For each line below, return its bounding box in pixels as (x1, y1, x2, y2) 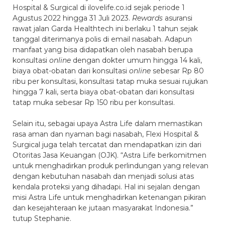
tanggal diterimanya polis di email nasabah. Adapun (13, 35, 192, 44)
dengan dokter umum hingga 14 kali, (71, 56, 202, 65)
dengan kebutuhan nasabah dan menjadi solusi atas (13, 172, 194, 181)
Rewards (132, 14, 163, 23)
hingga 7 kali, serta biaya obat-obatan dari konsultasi (13, 87, 194, 96)
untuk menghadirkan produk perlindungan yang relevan (13, 161, 208, 170)
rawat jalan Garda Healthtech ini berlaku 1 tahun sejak (13, 24, 198, 33)
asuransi (163, 14, 192, 23)
